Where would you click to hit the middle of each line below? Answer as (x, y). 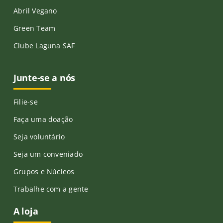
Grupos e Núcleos (44, 171)
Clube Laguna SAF (44, 46)
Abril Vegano (35, 11)
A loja (26, 211)
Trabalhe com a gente (51, 189)
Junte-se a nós (44, 78)
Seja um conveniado (48, 154)
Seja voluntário (39, 137)
